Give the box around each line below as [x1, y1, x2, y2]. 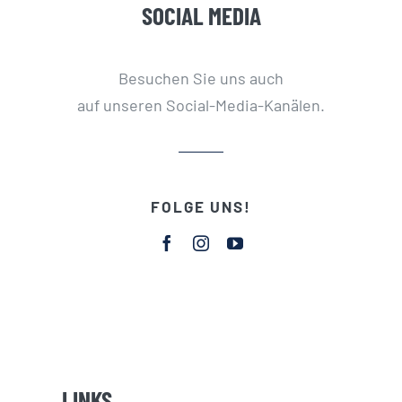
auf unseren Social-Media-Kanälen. [77, 95, 325, 116]
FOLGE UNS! [151, 197, 251, 215]
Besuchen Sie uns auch [118, 68, 284, 89]
